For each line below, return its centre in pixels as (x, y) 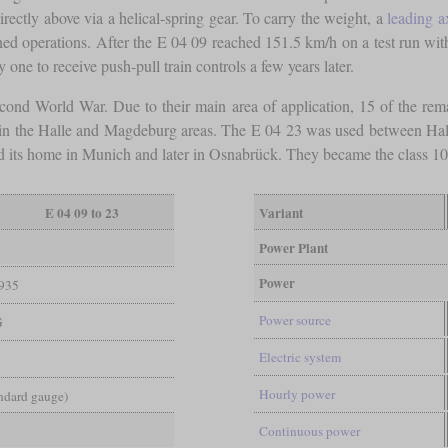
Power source (294, 320)
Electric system (299, 357)
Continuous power (309, 431)
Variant (280, 213)
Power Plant (293, 248)
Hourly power (296, 394)
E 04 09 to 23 (81, 213)
